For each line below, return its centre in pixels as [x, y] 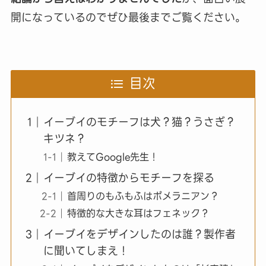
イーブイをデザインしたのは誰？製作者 [139, 234]
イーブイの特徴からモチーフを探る [129, 178]
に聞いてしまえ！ [86, 251]
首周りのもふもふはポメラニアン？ [143, 196]
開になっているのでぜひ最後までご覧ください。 [128, 18]
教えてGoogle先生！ [113, 156]
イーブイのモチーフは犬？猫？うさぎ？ [139, 122]
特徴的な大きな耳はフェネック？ [138, 213]
